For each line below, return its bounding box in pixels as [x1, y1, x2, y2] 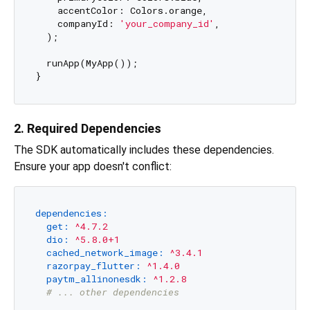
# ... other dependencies [46, 286, 179, 299]
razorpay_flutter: [46, 259, 141, 273]
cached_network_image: [46, 246, 164, 259]
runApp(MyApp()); [35, 57, 138, 70]
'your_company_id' [119, 17, 215, 30]
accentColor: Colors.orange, [35, 4, 208, 17]
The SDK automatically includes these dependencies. [14, 143, 274, 156]
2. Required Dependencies [14, 120, 161, 136]
